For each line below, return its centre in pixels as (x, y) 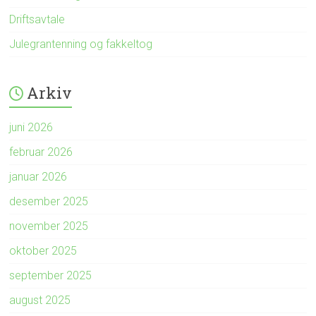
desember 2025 (49, 201)
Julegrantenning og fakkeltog (81, 44)
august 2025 (40, 300)
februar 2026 (41, 152)
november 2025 (49, 226)
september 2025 (51, 275)
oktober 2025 (43, 250)
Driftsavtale (37, 19)
